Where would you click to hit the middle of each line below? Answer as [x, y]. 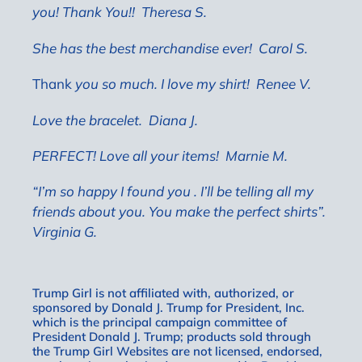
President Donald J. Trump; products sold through [172, 337]
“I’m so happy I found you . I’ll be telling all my [173, 192]
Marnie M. [257, 155]
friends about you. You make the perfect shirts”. [179, 212]
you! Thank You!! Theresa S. [120, 12]
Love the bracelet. [87, 120]
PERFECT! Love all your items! [126, 155]
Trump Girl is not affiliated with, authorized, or [163, 293]
